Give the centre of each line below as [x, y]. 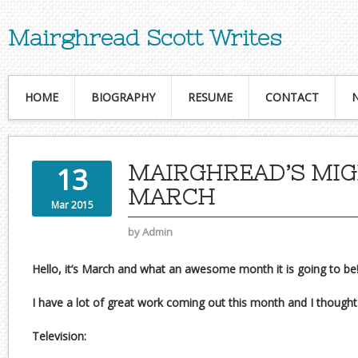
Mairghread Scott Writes [145, 38]
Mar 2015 [72, 205]
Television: [59, 336]
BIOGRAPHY [123, 97]
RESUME [210, 97]
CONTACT [292, 97]
